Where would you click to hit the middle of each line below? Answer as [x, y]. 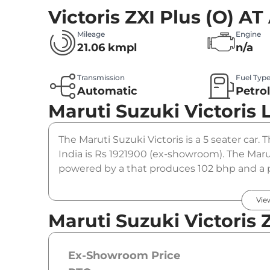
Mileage [91, 34]
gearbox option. [96, 183]
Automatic [107, 91]
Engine [249, 34]
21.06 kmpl [107, 48]
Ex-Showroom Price [124, 256]
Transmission [101, 78]
